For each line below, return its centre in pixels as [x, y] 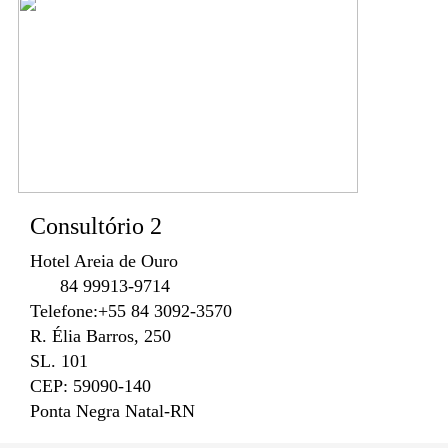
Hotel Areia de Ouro [104, 261]
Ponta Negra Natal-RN [112, 411]
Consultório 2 [96, 226]
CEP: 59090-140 [90, 386]
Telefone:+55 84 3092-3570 [131, 311]
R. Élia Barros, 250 [100, 336]
